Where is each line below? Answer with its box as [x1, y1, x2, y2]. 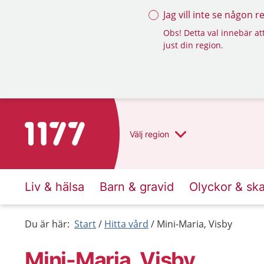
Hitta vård [104, 217, 148, 230]
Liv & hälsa [25, 180, 84, 194]
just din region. [163, 39, 223, 51]
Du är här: [25, 217, 70, 230]
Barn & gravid [100, 180, 174, 194]
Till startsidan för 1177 [24, 123, 124, 136]
